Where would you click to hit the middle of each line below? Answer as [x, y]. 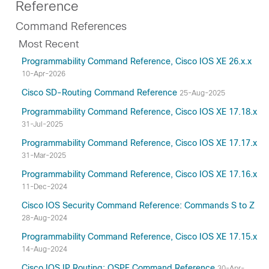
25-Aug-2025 [202, 93]
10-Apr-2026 [44, 74]
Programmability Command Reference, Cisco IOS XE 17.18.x [139, 112]
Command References [71, 26]
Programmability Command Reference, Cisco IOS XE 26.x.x [137, 61]
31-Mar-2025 [44, 156]
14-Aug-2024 [44, 249]
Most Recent [49, 44]
